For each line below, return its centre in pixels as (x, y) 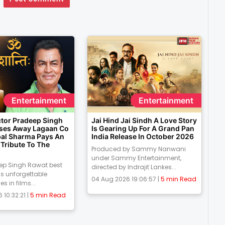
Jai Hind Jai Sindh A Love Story (144, 121)
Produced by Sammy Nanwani (138, 149)
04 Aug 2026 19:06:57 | (126, 179)
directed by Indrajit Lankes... (134, 167)
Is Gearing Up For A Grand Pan (143, 129)
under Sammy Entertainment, (136, 158)
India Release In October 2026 (142, 137)
